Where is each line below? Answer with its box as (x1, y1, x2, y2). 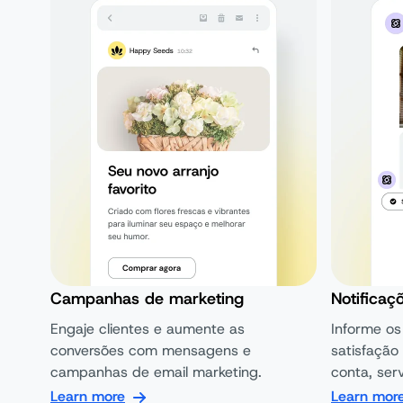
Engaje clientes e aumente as (50, 319, 245, 338)
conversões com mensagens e (50, 341, 251, 360)
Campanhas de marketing (50, 288, 244, 309)
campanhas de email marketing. (50, 363, 262, 381)
